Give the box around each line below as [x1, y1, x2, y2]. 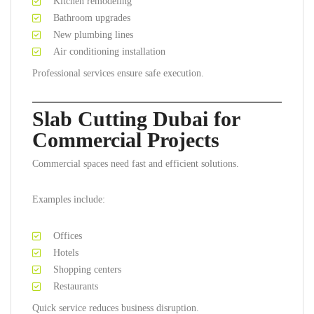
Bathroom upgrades [53, 13, 130, 23]
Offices [53, 231, 82, 241]
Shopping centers [53, 264, 121, 275]
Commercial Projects [32, 128, 219, 151]
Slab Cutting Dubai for [32, 107, 240, 130]
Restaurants [53, 281, 98, 292]
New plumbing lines [53, 29, 133, 40]
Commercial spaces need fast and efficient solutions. [32, 158, 239, 169]
